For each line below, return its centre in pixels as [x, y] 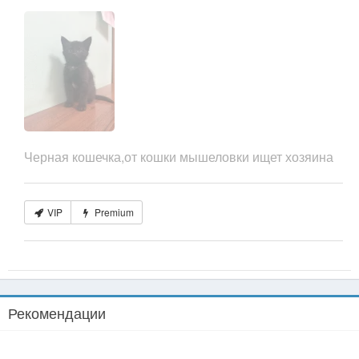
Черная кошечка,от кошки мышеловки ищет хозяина [179, 157]
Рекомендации [57, 313]
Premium [113, 212]
